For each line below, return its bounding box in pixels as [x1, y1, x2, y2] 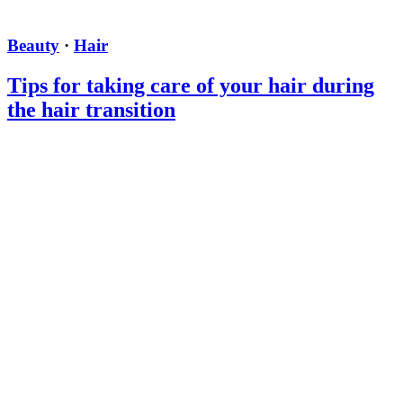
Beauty [7, 35, 59, 55]
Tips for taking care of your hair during [7, 73, 374, 97]
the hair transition [7, 97, 175, 121]
